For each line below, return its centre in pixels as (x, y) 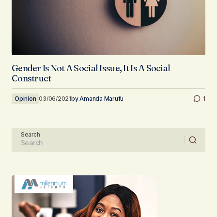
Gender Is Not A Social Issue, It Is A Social (91, 68)
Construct (31, 78)
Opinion (25, 98)
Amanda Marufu (102, 98)
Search (31, 134)
